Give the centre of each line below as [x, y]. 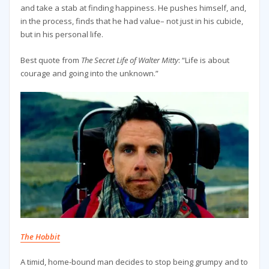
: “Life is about [204, 60]
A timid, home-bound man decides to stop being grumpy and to [134, 262]
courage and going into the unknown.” [89, 73]
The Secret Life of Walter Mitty [129, 60]
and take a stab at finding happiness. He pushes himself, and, [133, 8]
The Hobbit [40, 236]
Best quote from [50, 60]
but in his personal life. [62, 35]
